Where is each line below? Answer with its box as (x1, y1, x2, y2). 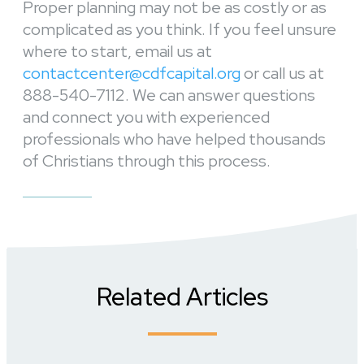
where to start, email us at (23, 40, 212, 62)
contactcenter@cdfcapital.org (23, 62, 240, 84)
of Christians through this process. (23, 149, 271, 171)
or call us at (240, 62, 324, 84)
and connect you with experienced (23, 106, 270, 128)
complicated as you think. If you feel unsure (23, 18, 336, 40)
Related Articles (96, 279, 268, 313)
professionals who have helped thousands (23, 128, 326, 149)
